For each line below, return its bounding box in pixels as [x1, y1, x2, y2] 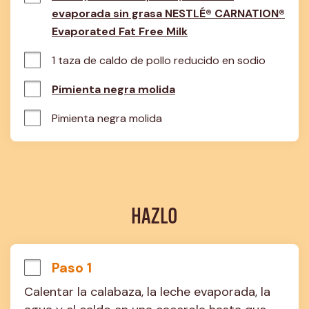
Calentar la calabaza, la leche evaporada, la [24, 283, 270, 300]
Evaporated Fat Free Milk [52, 24, 188, 39]
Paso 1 [52, 259, 92, 277]
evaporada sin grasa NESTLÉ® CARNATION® [52, 6, 285, 21]
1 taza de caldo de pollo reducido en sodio [52, 53, 266, 68]
